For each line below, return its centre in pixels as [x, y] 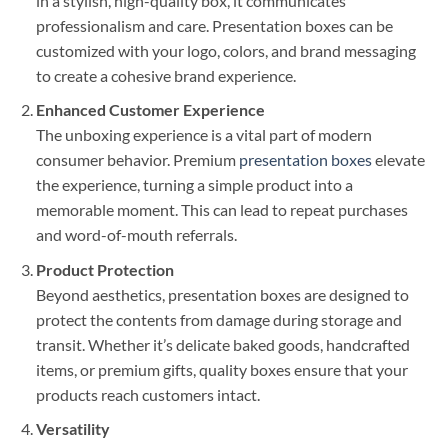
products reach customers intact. [147, 394]
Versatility [72, 429]
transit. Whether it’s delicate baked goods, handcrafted [222, 344]
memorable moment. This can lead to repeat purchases [221, 210]
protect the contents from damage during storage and [218, 319]
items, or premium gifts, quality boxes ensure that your [221, 369]
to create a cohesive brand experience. [165, 75]
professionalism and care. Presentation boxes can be [214, 25]
